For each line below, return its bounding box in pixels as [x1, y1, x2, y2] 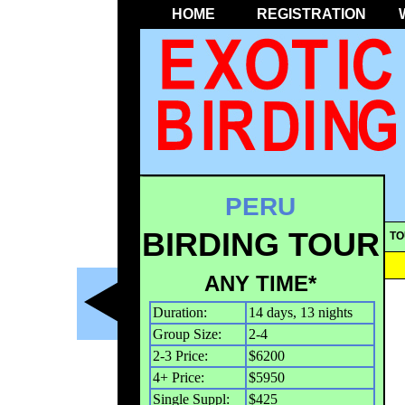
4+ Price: [152, 370, 204, 386]
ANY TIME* [204, 271, 316, 297]
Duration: [152, 305, 207, 321]
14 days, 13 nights [248, 305, 353, 321]
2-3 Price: [152, 348, 208, 364]
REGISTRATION [256, 6, 366, 22]
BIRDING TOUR [141, 226, 380, 264]
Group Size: [152, 326, 221, 343]
